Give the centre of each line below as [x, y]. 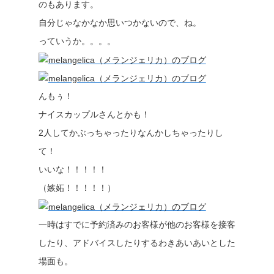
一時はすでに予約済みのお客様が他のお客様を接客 [137, 224]
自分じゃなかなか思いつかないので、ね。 [120, 23]
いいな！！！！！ [72, 169]
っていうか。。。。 [77, 41]
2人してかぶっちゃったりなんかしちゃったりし [131, 133]
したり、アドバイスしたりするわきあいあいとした [137, 243]
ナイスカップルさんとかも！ [94, 114]
